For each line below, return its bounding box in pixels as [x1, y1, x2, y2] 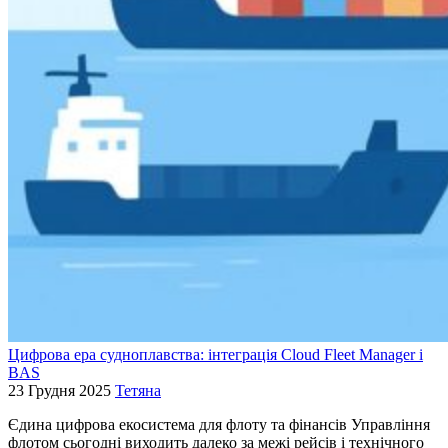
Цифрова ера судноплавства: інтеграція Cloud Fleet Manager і [8, 345, 423, 363]
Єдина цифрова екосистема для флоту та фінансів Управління [8, 415, 430, 433]
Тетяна [115, 381, 161, 399]
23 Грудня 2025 [8, 381, 111, 399]
